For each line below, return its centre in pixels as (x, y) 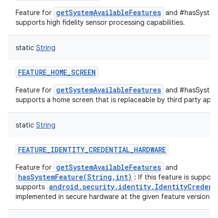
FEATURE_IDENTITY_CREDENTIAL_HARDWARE (92, 150)
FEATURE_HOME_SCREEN (57, 72)
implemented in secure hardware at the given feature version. (114, 197)
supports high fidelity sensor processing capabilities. (100, 22)
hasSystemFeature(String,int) (75, 177)
